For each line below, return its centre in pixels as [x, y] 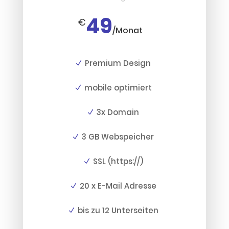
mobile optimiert [118, 87]
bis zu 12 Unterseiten [118, 210]
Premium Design [118, 63]
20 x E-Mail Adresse [118, 186]
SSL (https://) [118, 161]
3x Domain [118, 112]
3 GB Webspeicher [118, 136]
